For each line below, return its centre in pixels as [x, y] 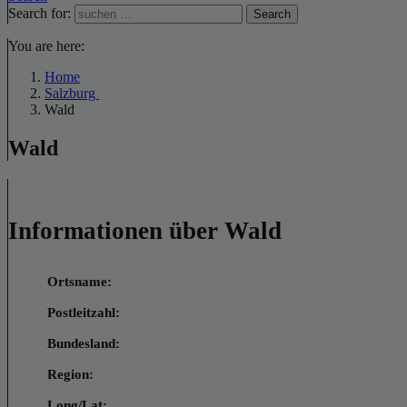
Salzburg [72, 93]
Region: [70, 374]
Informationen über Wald [145, 231]
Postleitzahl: [84, 312]
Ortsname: [79, 281]
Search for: [40, 13]
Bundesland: [84, 343]
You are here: [46, 46]
